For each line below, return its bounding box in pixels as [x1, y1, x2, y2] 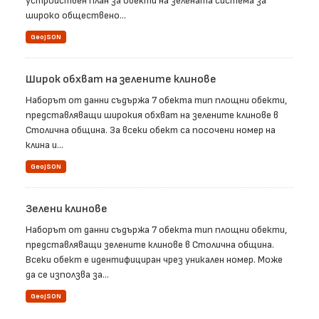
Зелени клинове [26, 202, 108, 216]
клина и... [26, 139, 63, 152]
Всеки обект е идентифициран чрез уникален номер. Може [26, 253, 283, 266]
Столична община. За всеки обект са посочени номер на [26, 124, 276, 137]
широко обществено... [26, 9, 126, 22]
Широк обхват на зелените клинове [26, 73, 216, 87]
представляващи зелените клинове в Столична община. [26, 239, 274, 251]
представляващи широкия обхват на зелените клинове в [26, 109, 278, 122]
